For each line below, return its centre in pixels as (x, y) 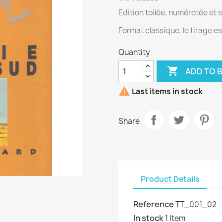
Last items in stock (166, 92)
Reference (154, 204)
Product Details (170, 179)
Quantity (134, 52)
